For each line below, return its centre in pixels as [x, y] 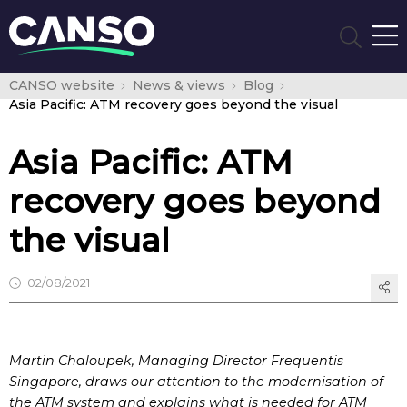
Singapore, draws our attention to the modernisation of [196, 382]
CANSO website [62, 85]
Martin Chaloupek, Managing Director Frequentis [176, 361]
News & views [179, 85]
